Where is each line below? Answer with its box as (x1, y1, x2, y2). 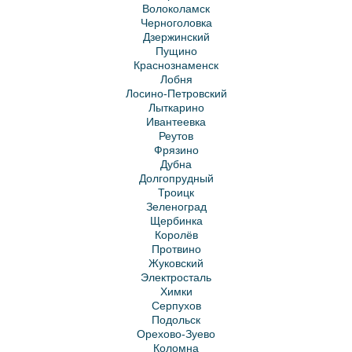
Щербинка (149, 214, 203, 227)
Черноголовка (140, 16, 212, 29)
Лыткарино (148, 101, 204, 114)
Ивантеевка (146, 115, 206, 128)
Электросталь (141, 271, 211, 284)
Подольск (152, 313, 200, 326)
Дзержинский (142, 31, 210, 43)
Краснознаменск (134, 59, 218, 71)
